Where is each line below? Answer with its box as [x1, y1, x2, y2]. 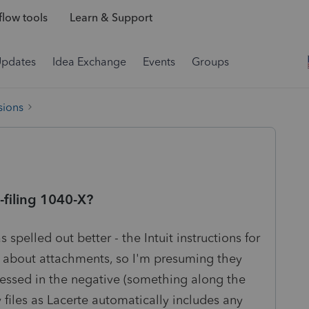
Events [143, 55, 175, 68]
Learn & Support [69, 11, 152, 25]
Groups [192, 55, 229, 68]
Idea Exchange [52, 55, 126, 68]
